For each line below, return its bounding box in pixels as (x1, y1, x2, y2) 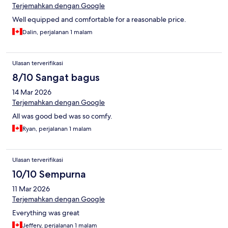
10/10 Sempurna (12, 168, 86, 181)
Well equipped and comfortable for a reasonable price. (12, 15, 186, 24)
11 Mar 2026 (12, 184, 50, 194)
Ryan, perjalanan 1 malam (22, 125, 92, 133)
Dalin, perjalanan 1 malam (22, 28, 93, 37)
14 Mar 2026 (12, 88, 51, 97)
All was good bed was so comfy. (12, 111, 112, 121)
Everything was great (12, 208, 79, 218)
